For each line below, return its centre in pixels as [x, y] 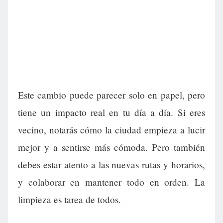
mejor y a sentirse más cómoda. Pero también [111, 147]
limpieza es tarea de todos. [69, 200]
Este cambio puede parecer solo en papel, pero [111, 95]
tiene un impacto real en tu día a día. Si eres [111, 112]
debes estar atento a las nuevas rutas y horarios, [111, 165]
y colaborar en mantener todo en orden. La [111, 182]
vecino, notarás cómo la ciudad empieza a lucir [111, 130]
